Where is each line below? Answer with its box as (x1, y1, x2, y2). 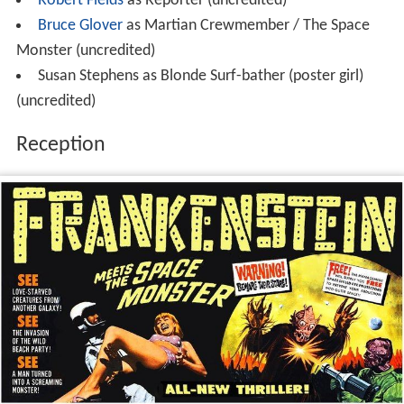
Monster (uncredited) (15, 41, 155, 60)
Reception (15, 133, 106, 156)
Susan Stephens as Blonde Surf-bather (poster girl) (37, 67, 363, 85)
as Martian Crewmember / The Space (122, 16, 370, 34)
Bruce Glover (37, 16, 123, 34)
